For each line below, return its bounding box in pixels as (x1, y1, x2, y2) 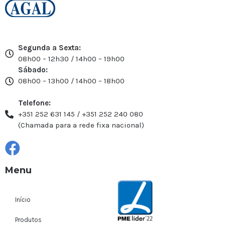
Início (15, 196, 31, 203)
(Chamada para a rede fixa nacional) (18, 121, 145, 130)
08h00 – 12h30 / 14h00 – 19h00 (18, 54, 125, 63)
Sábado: (18, 65, 48, 74)
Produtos (15, 216, 42, 223)
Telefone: (18, 98, 51, 107)
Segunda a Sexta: (18, 43, 81, 52)
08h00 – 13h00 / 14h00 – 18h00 (18, 76, 125, 85)
